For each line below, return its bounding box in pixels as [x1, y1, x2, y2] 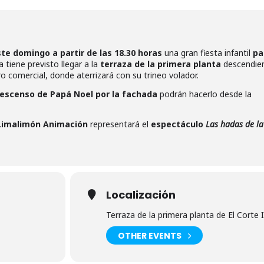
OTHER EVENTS [117, 229, 181, 242]
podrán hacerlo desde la [157, 88, 252, 100]
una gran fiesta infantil [162, 47, 253, 58]
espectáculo [151, 118, 206, 130]
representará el [88, 118, 151, 130]
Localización [105, 187, 176, 202]
